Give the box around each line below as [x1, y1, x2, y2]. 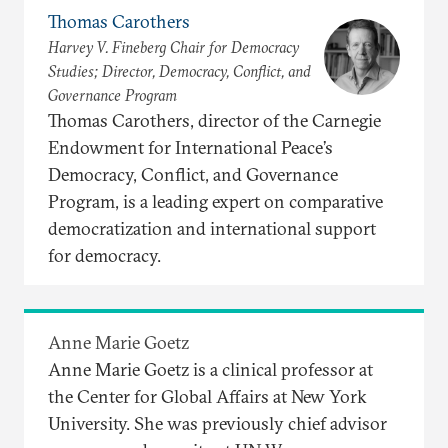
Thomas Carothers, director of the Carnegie [48, 108, 381, 132]
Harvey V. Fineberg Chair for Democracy [48, 36, 299, 57]
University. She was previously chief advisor [48, 411, 387, 435]
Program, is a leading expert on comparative [48, 189, 383, 213]
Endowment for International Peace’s [48, 135, 333, 159]
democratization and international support [48, 216, 376, 240]
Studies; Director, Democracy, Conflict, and [48, 60, 311, 81]
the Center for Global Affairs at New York [48, 384, 367, 408]
